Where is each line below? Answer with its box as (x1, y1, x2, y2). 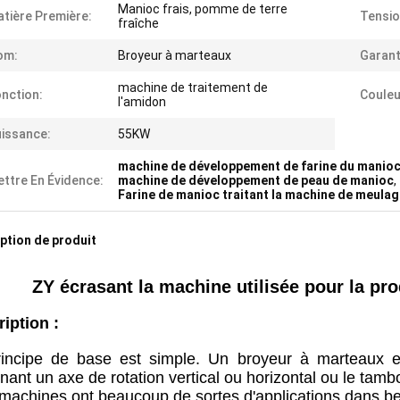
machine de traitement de (118, 80, 268, 95)
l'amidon (118, 95, 166, 109)
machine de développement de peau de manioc (118, 173, 394, 187)
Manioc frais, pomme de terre (118, 2, 287, 16)
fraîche (118, 16, 159, 30)
